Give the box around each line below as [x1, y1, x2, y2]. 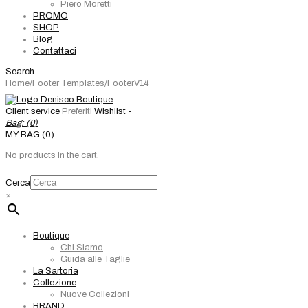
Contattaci [33, 46, 76, 56]
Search [5, 67, 34, 76]
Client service [5, 107, 60, 116]
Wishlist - [94, 107, 131, 116]
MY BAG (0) [5, 130, 54, 140]
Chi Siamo [60, 243, 103, 252]
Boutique [33, 231, 69, 241]
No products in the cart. [5, 151, 99, 160]
